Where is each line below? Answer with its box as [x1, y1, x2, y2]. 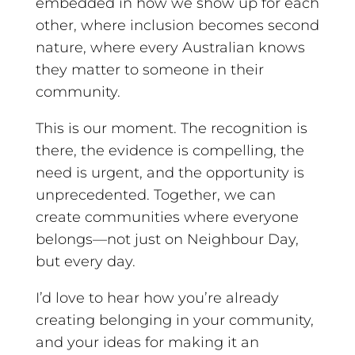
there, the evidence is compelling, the [35, 141, 304, 159]
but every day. [35, 252, 136, 270]
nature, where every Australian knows [35, 38, 305, 56]
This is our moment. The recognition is [35, 119, 307, 137]
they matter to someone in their [35, 60, 264, 78]
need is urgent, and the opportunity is [35, 163, 304, 181]
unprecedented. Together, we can [35, 185, 276, 204]
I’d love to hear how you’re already [35, 288, 279, 307]
